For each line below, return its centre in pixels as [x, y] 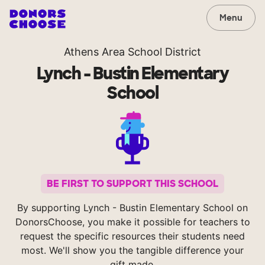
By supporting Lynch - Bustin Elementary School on [132, 208]
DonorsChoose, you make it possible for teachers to [132, 222]
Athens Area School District [132, 52]
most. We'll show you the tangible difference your [132, 251]
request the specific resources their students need [132, 236]
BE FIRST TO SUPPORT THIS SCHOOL [132, 184]
